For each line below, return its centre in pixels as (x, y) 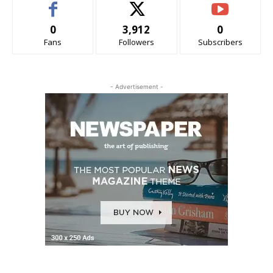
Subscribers (220, 42)
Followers (136, 42)
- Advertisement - (136, 86)
